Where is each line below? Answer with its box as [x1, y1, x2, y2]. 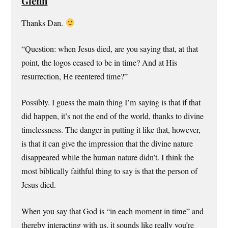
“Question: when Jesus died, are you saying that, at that [21, 43, 198, 55]
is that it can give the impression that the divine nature [21, 138, 193, 150]
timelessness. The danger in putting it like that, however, [21, 124, 201, 136]
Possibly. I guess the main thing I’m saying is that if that [21, 97, 201, 108]
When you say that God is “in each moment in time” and [21, 205, 204, 217]
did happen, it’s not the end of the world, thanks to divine [21, 110, 204, 122]
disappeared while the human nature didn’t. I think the [21, 152, 194, 163]
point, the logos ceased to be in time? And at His [21, 57, 178, 69]
